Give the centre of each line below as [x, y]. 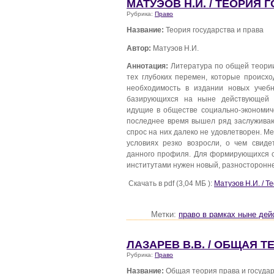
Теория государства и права [214, 30]
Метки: [165, 215]
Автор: [139, 48]
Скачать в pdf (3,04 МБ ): [170, 183]
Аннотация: [147, 66]
